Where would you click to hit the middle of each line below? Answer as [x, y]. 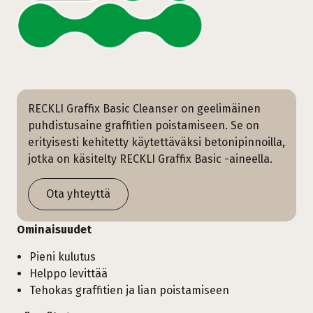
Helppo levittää [68, 273]
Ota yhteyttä [78, 194]
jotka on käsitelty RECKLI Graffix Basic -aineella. [150, 159]
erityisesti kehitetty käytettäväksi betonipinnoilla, [156, 142]
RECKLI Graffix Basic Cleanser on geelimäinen [144, 108]
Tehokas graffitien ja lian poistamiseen [129, 290]
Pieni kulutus [63, 256]
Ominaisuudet [54, 229]
